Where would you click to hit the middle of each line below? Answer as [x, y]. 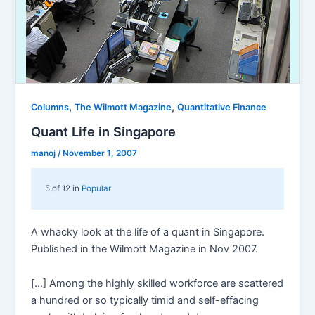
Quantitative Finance [222, 108]
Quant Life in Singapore [104, 132]
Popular [97, 188]
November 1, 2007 [100, 154]
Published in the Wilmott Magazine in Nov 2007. [145, 249]
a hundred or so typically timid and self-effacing [145, 301]
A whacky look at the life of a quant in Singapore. [148, 232]
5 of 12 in [64, 188]
